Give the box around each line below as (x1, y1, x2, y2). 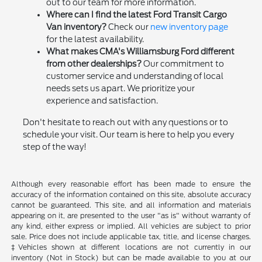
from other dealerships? (46, 59, 142, 69)
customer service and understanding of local (46, 71, 223, 81)
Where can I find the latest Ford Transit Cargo (46, 10, 227, 20)
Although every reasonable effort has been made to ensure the (11, 180, 251, 189)
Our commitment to (141, 59, 224, 69)
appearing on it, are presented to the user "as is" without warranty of (11, 211, 251, 220)
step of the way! (22, 142, 87, 152)
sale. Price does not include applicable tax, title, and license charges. (11, 232, 251, 242)
